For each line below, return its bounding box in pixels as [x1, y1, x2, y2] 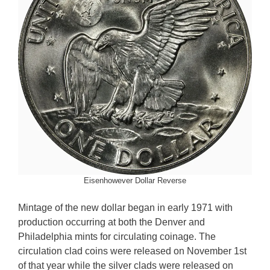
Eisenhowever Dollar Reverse [84, 176, 186, 185]
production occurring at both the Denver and [18, 217, 205, 227]
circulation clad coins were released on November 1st [18, 246, 246, 256]
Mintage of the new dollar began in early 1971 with [18, 202, 233, 213]
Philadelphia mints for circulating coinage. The [18, 231, 216, 242]
